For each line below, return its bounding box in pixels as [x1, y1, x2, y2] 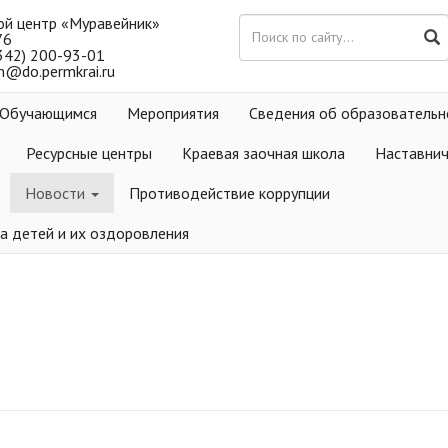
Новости [25, 183, 89, 203]
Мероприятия [127, 103, 219, 123]
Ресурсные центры [26, 143, 152, 163]
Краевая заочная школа [182, 143, 345, 163]
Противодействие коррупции [129, 183, 330, 203]
